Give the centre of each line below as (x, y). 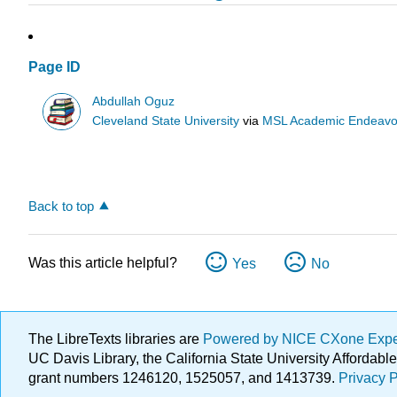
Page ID (54, 67)
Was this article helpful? (103, 263)
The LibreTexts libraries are (116, 339)
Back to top (61, 206)
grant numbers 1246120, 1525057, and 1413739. (183, 378)
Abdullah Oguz (134, 101)
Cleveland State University (166, 121)
